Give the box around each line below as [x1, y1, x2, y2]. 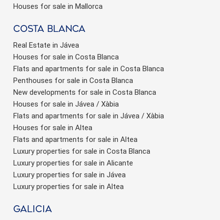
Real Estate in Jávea [13, 40, 79, 50]
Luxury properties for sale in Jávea [13, 170, 126, 179]
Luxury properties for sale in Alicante [13, 158, 133, 167]
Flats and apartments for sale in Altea [13, 135, 137, 144]
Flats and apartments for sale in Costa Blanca [13, 64, 164, 73]
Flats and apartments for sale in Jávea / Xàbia [13, 111, 164, 120]
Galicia [13, 203, 52, 215]
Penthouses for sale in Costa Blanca [13, 76, 133, 85]
